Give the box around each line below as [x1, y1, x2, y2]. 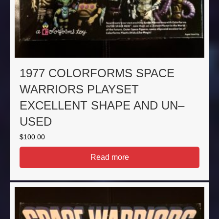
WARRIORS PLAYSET [20, 83, 139, 96]
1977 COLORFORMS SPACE [20, 66, 175, 80]
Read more [90, 153, 129, 162]
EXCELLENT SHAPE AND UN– [20, 99, 184, 112]
